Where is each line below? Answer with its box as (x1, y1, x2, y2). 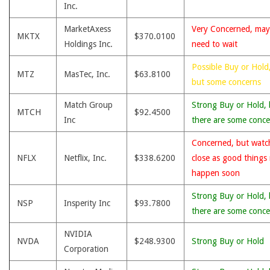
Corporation (64, 244, 108, 254)
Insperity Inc (64, 198, 110, 208)
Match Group (64, 100, 113, 110)
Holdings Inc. (64, 39, 113, 49)
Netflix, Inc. (64, 153, 107, 163)
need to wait (192, 39, 237, 49)
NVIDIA (64, 229, 92, 239)
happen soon (192, 168, 240, 178)
